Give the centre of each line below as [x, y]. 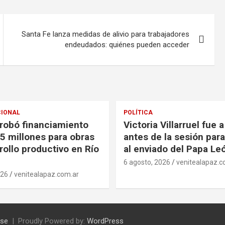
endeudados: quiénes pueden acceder [127, 44]
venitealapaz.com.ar [46, 174]
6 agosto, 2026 [147, 162]
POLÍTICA [138, 112]
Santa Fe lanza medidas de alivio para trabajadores [106, 34]
